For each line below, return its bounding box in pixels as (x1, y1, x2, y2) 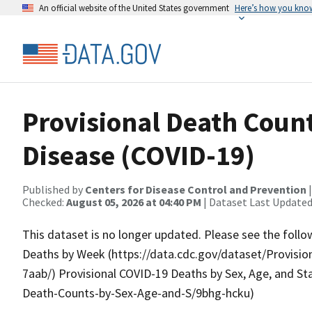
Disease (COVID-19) (22, 138, 255, 173)
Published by (22, 182, 85, 196)
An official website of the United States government (39, 2, 229, 13)
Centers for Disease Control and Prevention (85, 182, 306, 196)
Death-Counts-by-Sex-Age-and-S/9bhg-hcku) (22, 285, 254, 301)
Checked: (22, 195, 66, 209)
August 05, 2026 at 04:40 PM (66, 195, 201, 209)
